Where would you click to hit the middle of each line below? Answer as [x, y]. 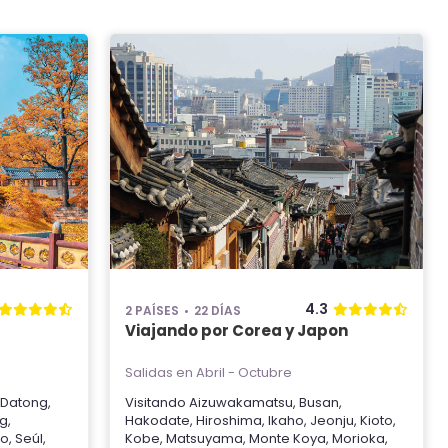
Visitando [157, 402]
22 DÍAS [217, 310]
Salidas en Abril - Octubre [208, 372]
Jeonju [332, 420]
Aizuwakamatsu [241, 402]
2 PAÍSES [152, 310]
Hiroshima [229, 420]
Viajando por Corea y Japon [236, 330]
